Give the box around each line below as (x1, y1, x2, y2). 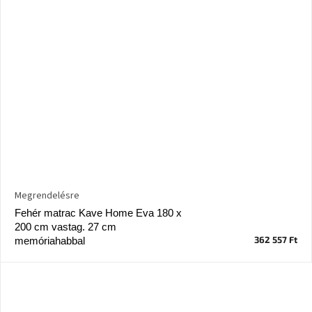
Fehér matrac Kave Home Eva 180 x (15, 207, 182, 219)
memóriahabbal (15, 235, 85, 247)
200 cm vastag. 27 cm (15, 221, 116, 233)
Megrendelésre (15, 189, 79, 203)
